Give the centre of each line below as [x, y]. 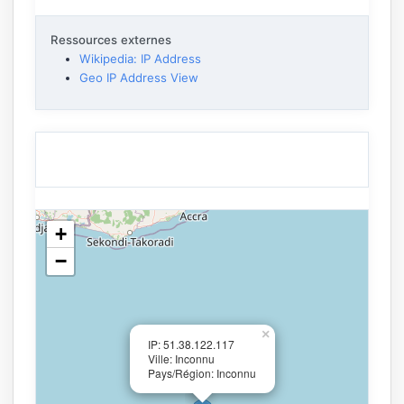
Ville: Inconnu [181, 358]
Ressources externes [111, 39]
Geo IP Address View [139, 77]
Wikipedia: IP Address [140, 58]
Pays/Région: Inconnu [202, 372]
